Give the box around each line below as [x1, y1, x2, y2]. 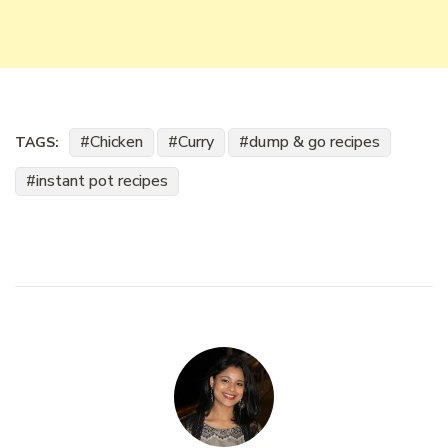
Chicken [90, 130, 143, 153]
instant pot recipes [36, 169, 168, 192]
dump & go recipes [249, 130, 380, 153]
